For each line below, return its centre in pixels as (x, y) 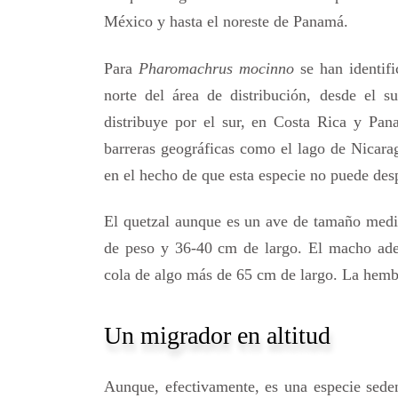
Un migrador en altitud (217, 336)
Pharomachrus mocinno (216, 68)
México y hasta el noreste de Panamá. (226, 22)
